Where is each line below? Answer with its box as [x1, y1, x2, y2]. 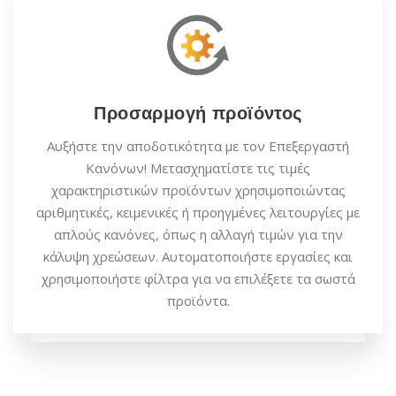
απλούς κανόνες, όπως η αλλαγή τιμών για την [53, 225, 343, 244]
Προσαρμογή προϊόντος [94, 103, 302, 125]
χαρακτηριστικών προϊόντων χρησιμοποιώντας [50, 181, 346, 200]
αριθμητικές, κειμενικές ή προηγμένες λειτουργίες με [36, 203, 360, 222]
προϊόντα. [166, 292, 230, 310]
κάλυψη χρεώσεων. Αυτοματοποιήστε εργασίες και [43, 247, 353, 266]
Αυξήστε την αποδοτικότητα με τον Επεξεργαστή [47, 137, 349, 156]
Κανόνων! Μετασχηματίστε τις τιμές [86, 159, 310, 178]
